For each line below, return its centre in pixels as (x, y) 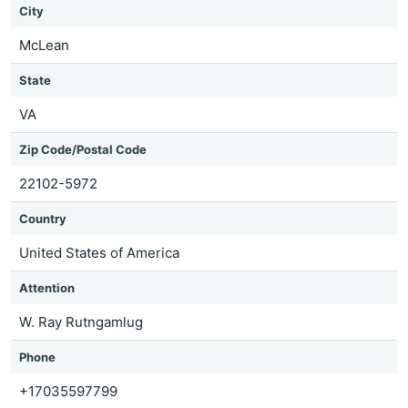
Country (43, 219)
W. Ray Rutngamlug (81, 322)
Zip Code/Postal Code (83, 149)
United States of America (99, 253)
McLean (44, 45)
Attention (47, 288)
